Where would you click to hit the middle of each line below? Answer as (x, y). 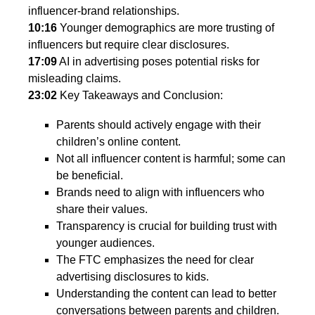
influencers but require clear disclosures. (129, 44)
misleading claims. (75, 78)
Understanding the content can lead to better (166, 293)
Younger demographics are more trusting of (166, 27)
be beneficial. (90, 175)
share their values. (102, 209)
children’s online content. (118, 141)
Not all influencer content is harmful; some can (171, 158)
